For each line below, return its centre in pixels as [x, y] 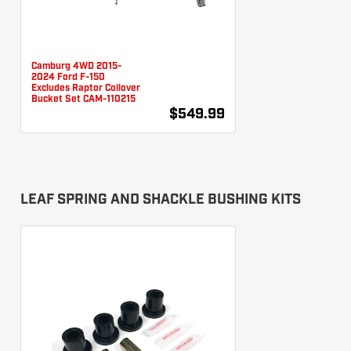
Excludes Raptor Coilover [86, 88]
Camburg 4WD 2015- [76, 66]
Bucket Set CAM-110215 [83, 99]
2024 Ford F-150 [68, 77]
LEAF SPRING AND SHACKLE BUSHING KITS [161, 200]
